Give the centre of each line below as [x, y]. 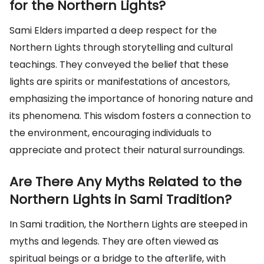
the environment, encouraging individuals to [110, 133]
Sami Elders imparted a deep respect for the [113, 30]
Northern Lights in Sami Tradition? [121, 199]
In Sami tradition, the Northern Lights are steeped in [128, 224]
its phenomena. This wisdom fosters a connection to [130, 116]
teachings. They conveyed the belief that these [119, 65]
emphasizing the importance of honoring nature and [131, 99]
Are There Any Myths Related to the [126, 182]
